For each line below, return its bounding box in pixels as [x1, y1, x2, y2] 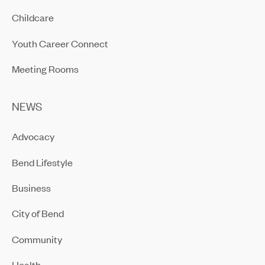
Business [11, 181, 51, 195]
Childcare [11, 11, 54, 24]
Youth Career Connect [11, 36, 108, 50]
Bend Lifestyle [11, 155, 73, 169]
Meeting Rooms [11, 62, 79, 76]
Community [11, 232, 62, 245]
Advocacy [11, 130, 54, 143]
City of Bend [11, 206, 64, 220]
